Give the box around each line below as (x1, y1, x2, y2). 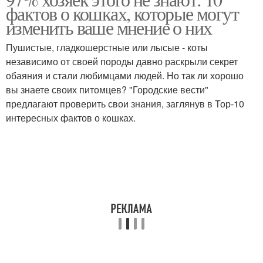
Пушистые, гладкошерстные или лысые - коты (6, 41, 208, 54)
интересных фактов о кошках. (6, 111, 136, 124)
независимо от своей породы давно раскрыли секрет (6, 55, 238, 68)
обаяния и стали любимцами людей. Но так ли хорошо (6, 69, 244, 82)
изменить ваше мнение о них (6, 15, 212, 40)
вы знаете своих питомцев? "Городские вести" (6, 83, 208, 96)
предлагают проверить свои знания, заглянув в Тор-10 (6, 97, 244, 110)
